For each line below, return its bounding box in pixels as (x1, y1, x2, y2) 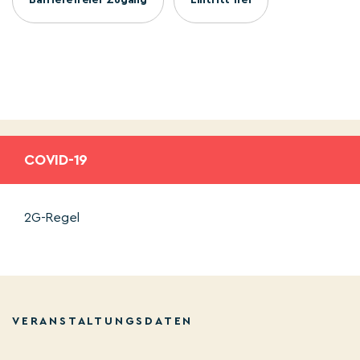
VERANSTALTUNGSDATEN (12, 315, 194, 327)
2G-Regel (24, 211, 80, 224)
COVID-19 (24, 152, 88, 167)
